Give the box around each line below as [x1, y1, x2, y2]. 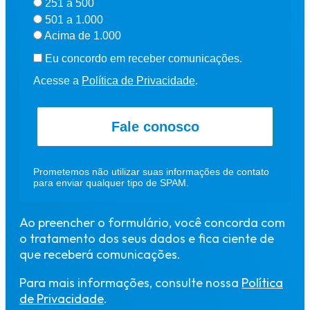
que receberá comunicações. [19, 246, 181, 263]
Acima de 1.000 [42, 29, 121, 42]
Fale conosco [111, 119, 199, 135]
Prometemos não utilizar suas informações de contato [33, 166, 269, 178]
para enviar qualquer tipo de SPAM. [33, 177, 189, 189]
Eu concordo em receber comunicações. [42, 52, 242, 64]
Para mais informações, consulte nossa [19, 275, 241, 291]
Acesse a [33, 75, 82, 87]
